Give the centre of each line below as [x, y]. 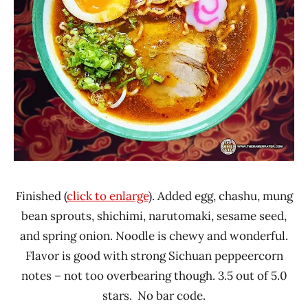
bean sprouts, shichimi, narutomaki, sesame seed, [154, 216]
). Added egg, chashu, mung [220, 196]
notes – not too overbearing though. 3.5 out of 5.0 [154, 276]
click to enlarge [107, 196]
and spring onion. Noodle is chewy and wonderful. [154, 236]
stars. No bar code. [154, 296]
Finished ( [41, 196]
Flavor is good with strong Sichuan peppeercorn [154, 256]
